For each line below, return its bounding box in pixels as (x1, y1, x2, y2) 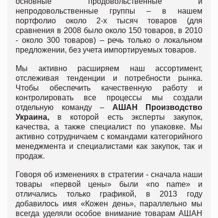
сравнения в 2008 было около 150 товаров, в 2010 (16, 26, 202, 35)
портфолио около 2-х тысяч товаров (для (16, 16, 202, 25)
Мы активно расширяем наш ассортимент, (16, 64, 202, 73)
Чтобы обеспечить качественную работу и (16, 83, 202, 92)
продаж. (16, 151, 45, 160)
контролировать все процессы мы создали (16, 93, 202, 102)
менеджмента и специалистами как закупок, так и (16, 142, 202, 150)
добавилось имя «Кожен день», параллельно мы (16, 199, 202, 208)
